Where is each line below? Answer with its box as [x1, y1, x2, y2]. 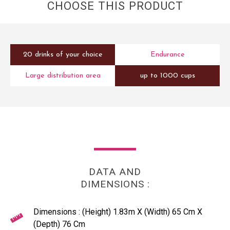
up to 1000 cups [140, 72, 195, 80]
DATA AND [89, 166, 141, 178]
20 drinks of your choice [23, 51, 103, 59]
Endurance [150, 51, 185, 59]
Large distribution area [25, 72, 101, 80]
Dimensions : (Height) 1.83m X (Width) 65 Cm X [33, 207, 202, 217]
